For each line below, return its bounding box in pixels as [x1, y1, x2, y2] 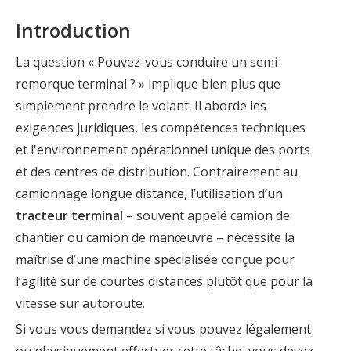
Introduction [16, 17, 131, 43]
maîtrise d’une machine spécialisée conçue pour [16, 251, 295, 268]
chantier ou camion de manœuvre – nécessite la [16, 229, 295, 246]
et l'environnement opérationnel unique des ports [16, 141, 310, 158]
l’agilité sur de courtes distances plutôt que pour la [16, 273, 313, 290]
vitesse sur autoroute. [16, 295, 145, 312]
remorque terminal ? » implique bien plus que [16, 75, 280, 92]
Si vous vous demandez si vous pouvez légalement [16, 320, 311, 338]
